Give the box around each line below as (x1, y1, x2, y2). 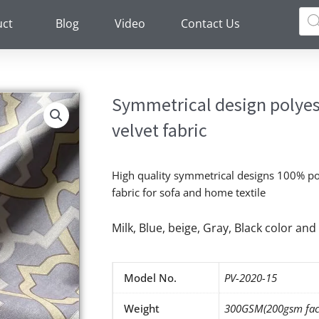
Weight (124, 301, 159, 316)
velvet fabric (112, 117, 207, 142)
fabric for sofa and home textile (112, 184, 266, 199)
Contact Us (180, 16, 240, 31)
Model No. (124, 271, 177, 286)
